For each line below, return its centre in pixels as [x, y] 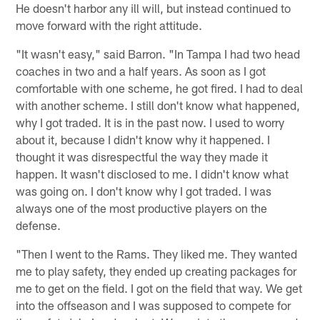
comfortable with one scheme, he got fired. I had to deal [160, 88]
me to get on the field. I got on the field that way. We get [159, 288]
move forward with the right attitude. [109, 25]
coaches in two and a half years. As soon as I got [141, 71]
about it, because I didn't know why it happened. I [143, 140]
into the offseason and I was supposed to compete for [154, 305]
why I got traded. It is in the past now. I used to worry [150, 122]
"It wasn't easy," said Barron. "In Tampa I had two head [158, 54]
